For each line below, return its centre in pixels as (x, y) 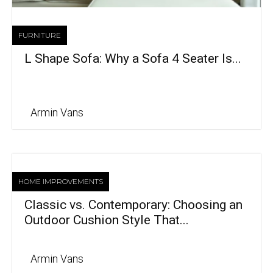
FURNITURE (40, 35)
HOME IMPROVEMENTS (61, 182)
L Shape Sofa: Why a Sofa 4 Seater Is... (133, 59)
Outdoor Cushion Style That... (107, 220)
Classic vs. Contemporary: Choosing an (133, 205)
